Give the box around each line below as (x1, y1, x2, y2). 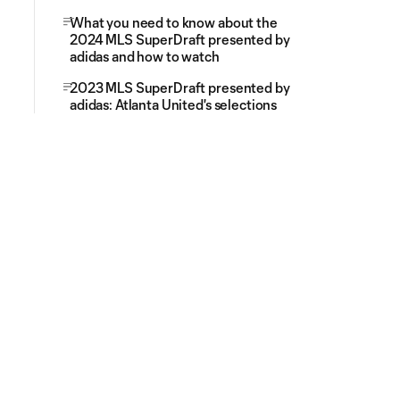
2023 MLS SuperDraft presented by (70, 79, 290, 96)
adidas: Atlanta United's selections (70, 96, 278, 112)
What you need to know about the (70, 14, 278, 30)
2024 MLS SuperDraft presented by (70, 31, 290, 47)
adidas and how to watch (70, 48, 220, 64)
